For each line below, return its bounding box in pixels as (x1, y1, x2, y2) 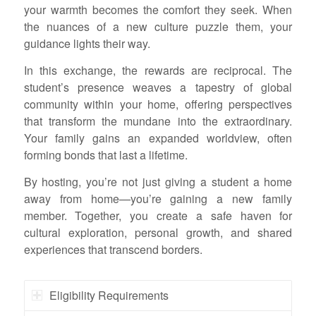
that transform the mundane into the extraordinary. (23, 112, 293, 129)
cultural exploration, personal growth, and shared (23, 224, 293, 241)
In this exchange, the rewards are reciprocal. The (23, 61, 293, 78)
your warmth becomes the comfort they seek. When (23, 1, 293, 18)
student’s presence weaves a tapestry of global (23, 78, 293, 95)
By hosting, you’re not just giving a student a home (23, 173, 293, 190)
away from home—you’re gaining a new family (23, 190, 293, 207)
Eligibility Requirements (49, 286, 169, 303)
